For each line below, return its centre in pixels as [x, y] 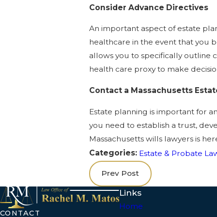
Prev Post [120, 173]
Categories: [114, 153]
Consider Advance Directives [148, 7]
